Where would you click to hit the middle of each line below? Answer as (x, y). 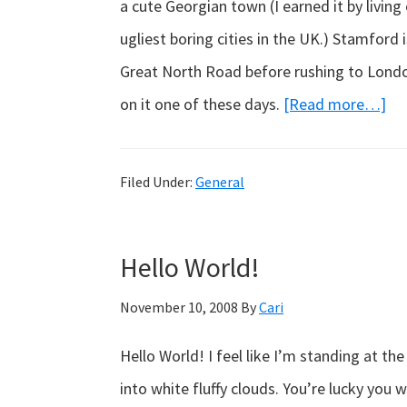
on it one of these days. (202, 104)
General (220, 182)
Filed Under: (158, 182)
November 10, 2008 (179, 307)
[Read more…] (335, 104)
